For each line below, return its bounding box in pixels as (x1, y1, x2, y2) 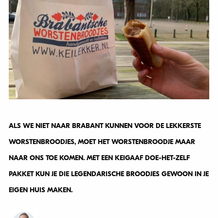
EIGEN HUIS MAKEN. (8, 186, 73, 195)
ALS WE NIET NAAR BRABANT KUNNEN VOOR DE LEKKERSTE (8, 122, 201, 130)
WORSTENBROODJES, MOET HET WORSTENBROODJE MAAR (8, 138, 195, 146)
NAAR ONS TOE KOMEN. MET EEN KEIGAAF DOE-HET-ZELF (8, 154, 190, 163)
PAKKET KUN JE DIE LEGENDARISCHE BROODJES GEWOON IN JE (8, 170, 209, 179)
